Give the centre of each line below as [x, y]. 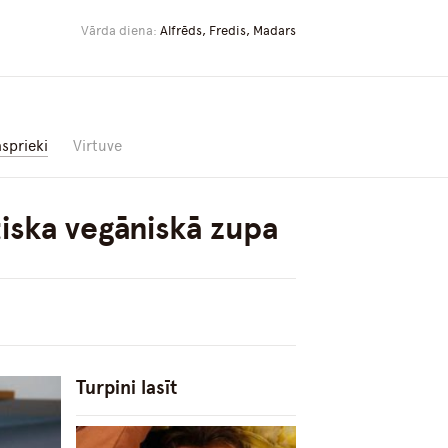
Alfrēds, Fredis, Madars [228, 30]
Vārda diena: [120, 30]
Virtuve [97, 146]
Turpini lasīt [126, 388]
